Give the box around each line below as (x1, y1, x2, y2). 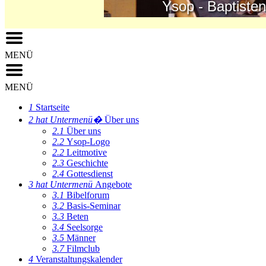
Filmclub (66, 243, 100, 254)
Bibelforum (66, 190, 109, 200)
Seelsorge (66, 222, 103, 232)
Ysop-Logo (66, 137, 110, 147)
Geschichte (66, 158, 108, 168)
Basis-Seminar (66, 201, 121, 211)
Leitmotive (66, 147, 107, 157)
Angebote (95, 179, 132, 189)
